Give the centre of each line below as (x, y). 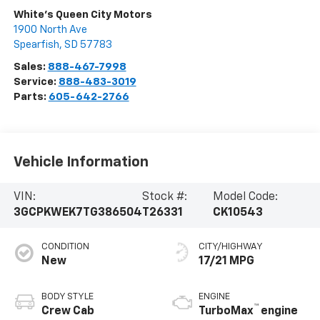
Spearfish (36, 45)
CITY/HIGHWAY (231, 247)
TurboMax (226, 312)
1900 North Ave (50, 30)
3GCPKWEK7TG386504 (77, 213)
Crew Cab (67, 312)
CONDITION (65, 247)
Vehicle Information (81, 162)
